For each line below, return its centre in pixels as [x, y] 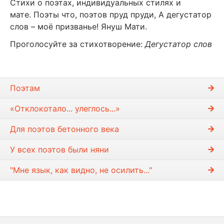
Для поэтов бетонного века [64, 129]
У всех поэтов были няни [59, 150]
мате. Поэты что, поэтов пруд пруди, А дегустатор [111, 14]
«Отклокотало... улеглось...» [65, 109]
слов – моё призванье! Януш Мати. [78, 26]
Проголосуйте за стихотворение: [77, 44]
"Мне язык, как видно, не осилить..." [81, 170]
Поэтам [25, 88]
